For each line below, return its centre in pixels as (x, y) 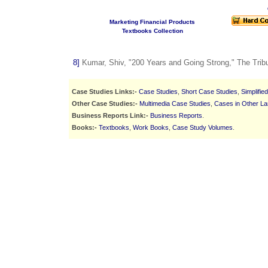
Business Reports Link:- (111, 115)
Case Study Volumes (202, 127)
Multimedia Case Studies (175, 103)
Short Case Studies (209, 91)
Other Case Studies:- (105, 103)
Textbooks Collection (152, 31)
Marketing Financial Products (152, 22)
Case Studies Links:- (104, 91)
